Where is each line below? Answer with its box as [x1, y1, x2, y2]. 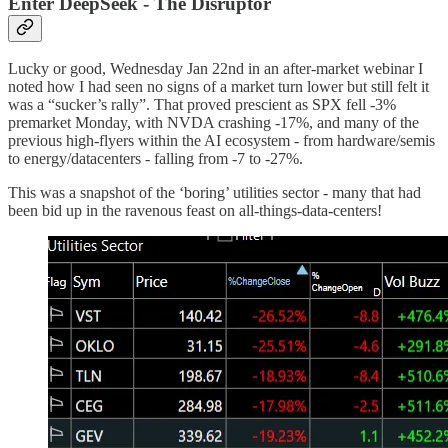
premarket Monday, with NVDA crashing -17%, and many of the [8, 114, 419, 132]
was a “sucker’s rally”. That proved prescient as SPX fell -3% [8, 96, 396, 114]
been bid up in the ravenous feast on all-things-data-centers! [8, 202, 382, 220]
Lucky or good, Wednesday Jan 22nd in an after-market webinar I [8, 60, 423, 78]
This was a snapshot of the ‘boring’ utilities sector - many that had [8, 184, 421, 202]
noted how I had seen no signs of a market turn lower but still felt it [8, 78, 429, 96]
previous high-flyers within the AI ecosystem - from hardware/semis [8, 132, 435, 150]
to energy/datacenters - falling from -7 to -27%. [8, 150, 303, 168]
